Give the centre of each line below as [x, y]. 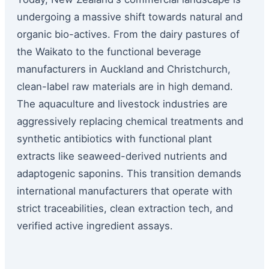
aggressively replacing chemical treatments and [130, 122]
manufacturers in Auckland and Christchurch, [124, 69]
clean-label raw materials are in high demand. [125, 87]
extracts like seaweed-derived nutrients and [122, 156]
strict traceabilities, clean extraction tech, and [125, 209]
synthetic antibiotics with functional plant [114, 139]
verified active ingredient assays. [95, 226]
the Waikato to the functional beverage [109, 52]
